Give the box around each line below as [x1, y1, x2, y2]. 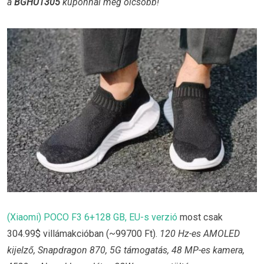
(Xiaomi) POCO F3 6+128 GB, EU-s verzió [7, 212, 177, 223]
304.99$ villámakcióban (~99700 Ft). [7, 228, 160, 240]
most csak [177, 212, 223, 223]
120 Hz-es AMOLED [160, 228, 240, 240]
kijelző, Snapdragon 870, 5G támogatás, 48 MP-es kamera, [7, 245, 245, 256]
